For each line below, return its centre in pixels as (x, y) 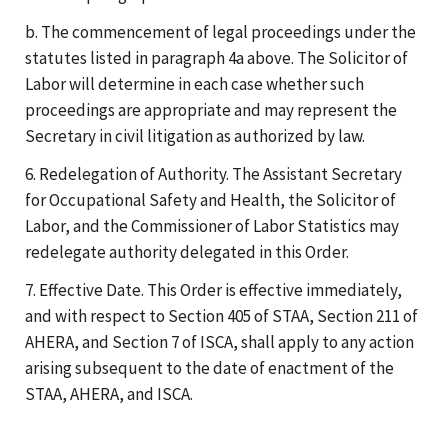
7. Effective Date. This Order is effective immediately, (213, 289)
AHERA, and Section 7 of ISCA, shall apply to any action (219, 341)
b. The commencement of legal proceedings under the (220, 31)
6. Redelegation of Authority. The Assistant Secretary (213, 173)
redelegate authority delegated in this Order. (187, 251)
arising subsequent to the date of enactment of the (209, 367)
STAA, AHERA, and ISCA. (109, 393)
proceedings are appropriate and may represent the (211, 109)
